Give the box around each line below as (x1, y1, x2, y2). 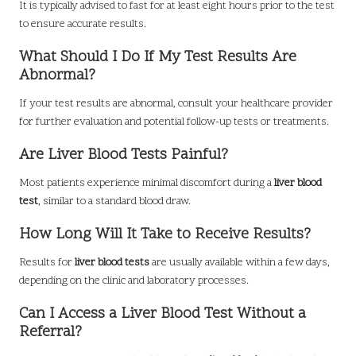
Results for (19, 255, 75, 271)
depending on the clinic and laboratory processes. (19, 273, 249, 289)
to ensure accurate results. (19, 16, 146, 32)
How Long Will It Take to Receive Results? (19, 224, 311, 246)
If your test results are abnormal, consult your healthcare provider (19, 95, 333, 111)
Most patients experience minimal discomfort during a (19, 175, 274, 191)
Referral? (19, 322, 82, 344)
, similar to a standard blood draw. (38, 193, 191, 209)
